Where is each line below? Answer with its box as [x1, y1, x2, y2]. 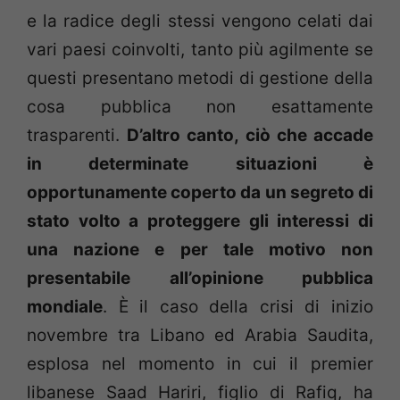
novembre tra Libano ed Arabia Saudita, [27, 325, 373, 346]
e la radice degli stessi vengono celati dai [27, 11, 373, 32]
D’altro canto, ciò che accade [127, 125, 374, 146]
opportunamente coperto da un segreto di [27, 182, 373, 204]
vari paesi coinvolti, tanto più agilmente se [27, 39, 373, 61]
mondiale [27, 296, 103, 318]
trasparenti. [27, 125, 128, 146]
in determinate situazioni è [27, 154, 373, 175]
